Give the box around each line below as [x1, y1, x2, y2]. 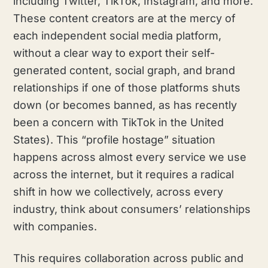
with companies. [13, 220, 98, 233]
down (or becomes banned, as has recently [13, 98, 237, 111]
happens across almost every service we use [13, 150, 247, 163]
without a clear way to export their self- [13, 46, 215, 59]
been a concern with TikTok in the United [13, 115, 224, 129]
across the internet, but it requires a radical [13, 167, 234, 181]
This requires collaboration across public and [13, 251, 244, 264]
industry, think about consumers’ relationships [13, 202, 251, 215]
